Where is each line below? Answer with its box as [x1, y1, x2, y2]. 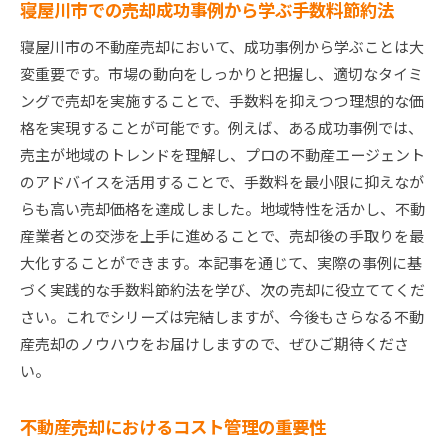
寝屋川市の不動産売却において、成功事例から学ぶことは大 [20, 36, 424, 58]
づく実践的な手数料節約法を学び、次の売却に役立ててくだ [20, 279, 425, 301]
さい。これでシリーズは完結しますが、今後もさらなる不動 [20, 306, 424, 328]
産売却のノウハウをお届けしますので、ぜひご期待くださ [20, 333, 409, 355]
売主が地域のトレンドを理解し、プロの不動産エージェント [20, 144, 425, 166]
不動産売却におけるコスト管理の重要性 [20, 414, 326, 440]
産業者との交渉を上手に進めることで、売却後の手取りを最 [20, 225, 424, 247]
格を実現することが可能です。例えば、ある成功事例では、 [20, 117, 423, 139]
